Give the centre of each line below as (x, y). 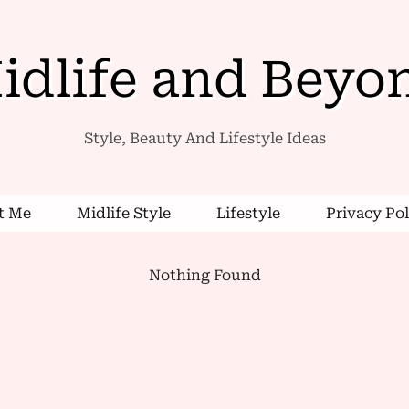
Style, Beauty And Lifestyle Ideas (204, 138)
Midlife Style (124, 213)
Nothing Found (204, 275)
